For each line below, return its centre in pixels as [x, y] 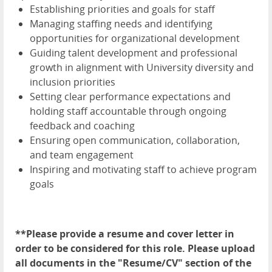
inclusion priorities [73, 82]
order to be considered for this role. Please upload [135, 249]
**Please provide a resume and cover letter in [125, 234]
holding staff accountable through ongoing [128, 111]
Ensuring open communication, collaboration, [135, 141]
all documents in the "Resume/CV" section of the [133, 263]
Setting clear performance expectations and [130, 97]
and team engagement [82, 155]
